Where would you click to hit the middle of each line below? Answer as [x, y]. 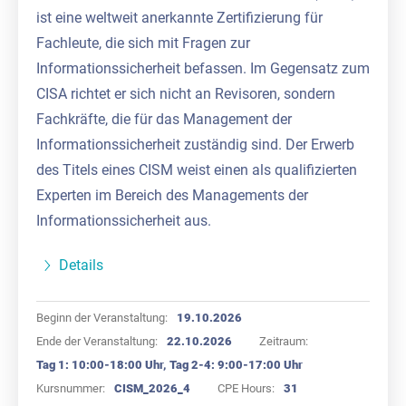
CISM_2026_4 [152, 388]
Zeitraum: [284, 341]
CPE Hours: [246, 388]
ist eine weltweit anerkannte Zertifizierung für [179, 17]
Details [81, 265]
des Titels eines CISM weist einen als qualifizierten [197, 169]
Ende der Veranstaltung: [97, 341]
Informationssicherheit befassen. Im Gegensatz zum [203, 68]
